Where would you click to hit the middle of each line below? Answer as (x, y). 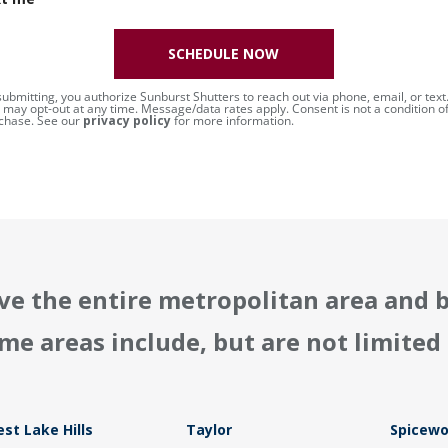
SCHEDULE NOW (224, 54)
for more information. (232, 121)
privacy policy (126, 121)
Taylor (209, 430)
